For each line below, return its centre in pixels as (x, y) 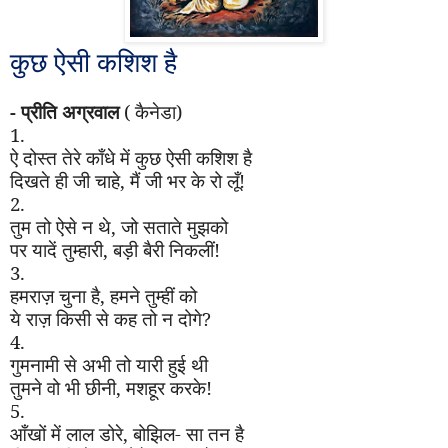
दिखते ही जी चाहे (65, 181)
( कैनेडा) (150, 112)
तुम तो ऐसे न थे (60, 227)
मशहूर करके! (169, 388)
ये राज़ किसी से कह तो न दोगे (106, 319)
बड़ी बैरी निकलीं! (166, 250)
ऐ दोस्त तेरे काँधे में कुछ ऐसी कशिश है (131, 158)
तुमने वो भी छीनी (63, 388)
